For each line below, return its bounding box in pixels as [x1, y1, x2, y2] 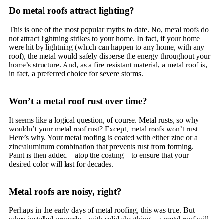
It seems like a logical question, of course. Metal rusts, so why [9, 115, 199, 124]
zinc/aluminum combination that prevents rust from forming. [9, 142, 194, 151]
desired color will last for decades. [9, 159, 113, 168]
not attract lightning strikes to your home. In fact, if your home [9, 34, 200, 43]
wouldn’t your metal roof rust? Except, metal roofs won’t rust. [9, 124, 199, 133]
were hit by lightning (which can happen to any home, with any [9, 43, 204, 51]
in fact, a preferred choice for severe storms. [9, 69, 143, 78]
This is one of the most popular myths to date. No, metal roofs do [9, 25, 209, 34]
